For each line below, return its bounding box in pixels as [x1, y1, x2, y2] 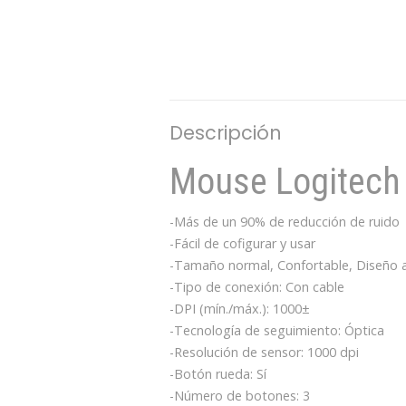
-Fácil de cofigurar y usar [169, 235, 315, 253]
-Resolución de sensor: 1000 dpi [169, 343, 359, 362]
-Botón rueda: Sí [169, 365, 266, 383]
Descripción [169, 120, 282, 147]
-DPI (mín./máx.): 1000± [169, 300, 310, 318]
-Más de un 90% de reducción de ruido [169, 213, 400, 231]
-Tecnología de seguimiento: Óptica [169, 322, 384, 340]
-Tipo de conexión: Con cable [169, 278, 344, 296]
